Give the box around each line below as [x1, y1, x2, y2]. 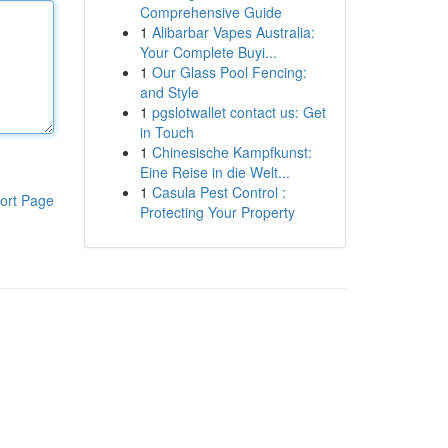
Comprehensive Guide [139, 2, 282, 22]
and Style [139, 82, 199, 102]
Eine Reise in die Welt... [139, 162, 290, 182]
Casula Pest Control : [151, 182, 286, 202]
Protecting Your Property [139, 202, 295, 222]
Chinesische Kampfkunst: [151, 142, 312, 162]
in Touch [139, 122, 194, 142]
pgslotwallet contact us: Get [151, 102, 326, 122]
